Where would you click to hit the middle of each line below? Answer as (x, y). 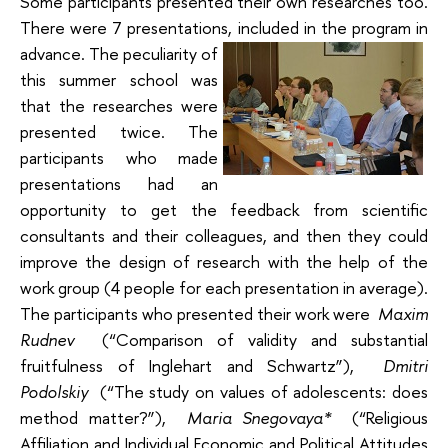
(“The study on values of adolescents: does (263, 391)
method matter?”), (93, 417)
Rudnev (47, 339)
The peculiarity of (151, 53)
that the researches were (119, 105)
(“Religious (390, 417)
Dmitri (405, 365)
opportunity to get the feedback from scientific (224, 209)
